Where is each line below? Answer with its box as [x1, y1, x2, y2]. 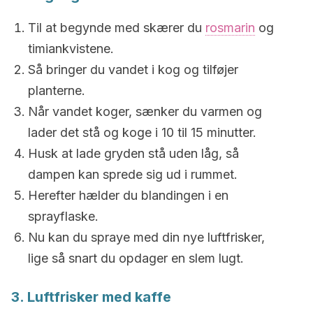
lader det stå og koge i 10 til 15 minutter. [28, 125, 256, 140]
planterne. [28, 83, 85, 98]
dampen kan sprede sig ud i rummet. [28, 167, 238, 182]
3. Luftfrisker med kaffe [11, 289, 171, 305]
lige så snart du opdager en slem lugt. [28, 251, 244, 265]
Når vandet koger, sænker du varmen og [28, 104, 262, 119]
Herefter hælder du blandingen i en [28, 188, 228, 203]
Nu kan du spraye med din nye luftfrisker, [28, 230, 265, 245]
